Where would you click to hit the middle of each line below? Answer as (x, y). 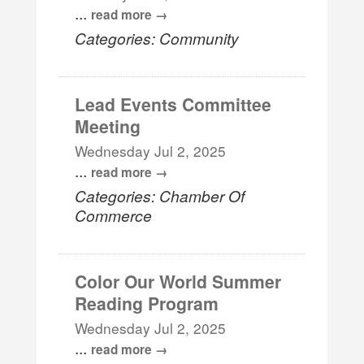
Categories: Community (157, 37)
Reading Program (147, 303)
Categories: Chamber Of (160, 195)
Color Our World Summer (178, 281)
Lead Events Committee (173, 104)
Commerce (114, 214)
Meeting (108, 126)
